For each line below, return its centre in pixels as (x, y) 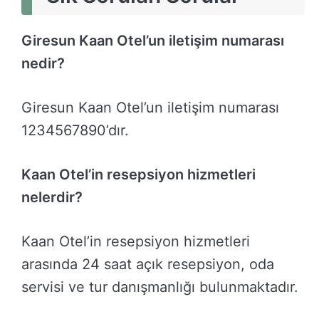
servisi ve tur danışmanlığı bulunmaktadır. (160, 287)
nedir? (43, 64)
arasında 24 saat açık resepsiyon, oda (148, 265)
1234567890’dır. (75, 131)
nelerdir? (52, 198)
